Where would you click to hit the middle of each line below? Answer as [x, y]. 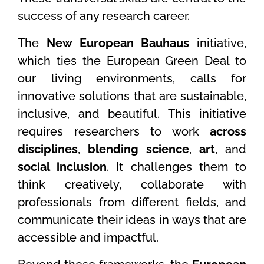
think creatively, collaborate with [132, 184]
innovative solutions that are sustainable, [132, 96]
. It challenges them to [177, 166]
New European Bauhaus [118, 43]
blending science [138, 149]
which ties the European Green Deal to [132, 60]
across [228, 131]
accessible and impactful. [88, 237]
